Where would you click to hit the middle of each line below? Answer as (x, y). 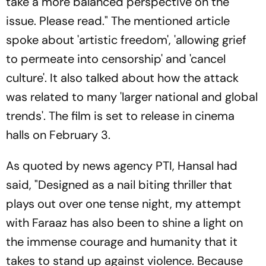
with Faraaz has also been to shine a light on (124, 223)
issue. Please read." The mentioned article (118, 21)
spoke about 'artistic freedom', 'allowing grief (126, 40)
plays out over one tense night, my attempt (123, 204)
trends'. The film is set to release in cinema (120, 116)
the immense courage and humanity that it (122, 242)
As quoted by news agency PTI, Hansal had (122, 166)
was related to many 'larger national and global (132, 97)
